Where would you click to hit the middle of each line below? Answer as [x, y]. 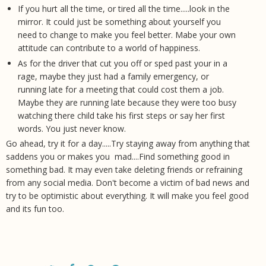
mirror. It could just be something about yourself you [119, 22]
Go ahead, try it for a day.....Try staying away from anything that [128, 144]
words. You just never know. [72, 128]
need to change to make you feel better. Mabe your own [126, 35]
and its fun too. [35, 209]
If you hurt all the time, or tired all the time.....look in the [123, 9]
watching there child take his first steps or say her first [121, 115]
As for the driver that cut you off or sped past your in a [122, 63]
